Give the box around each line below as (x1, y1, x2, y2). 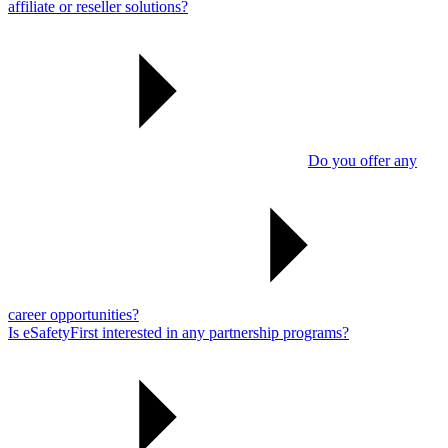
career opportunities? (8, 305, 139, 323)
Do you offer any (308, 151, 417, 169)
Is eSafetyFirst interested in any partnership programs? (8, 323, 349, 341)
